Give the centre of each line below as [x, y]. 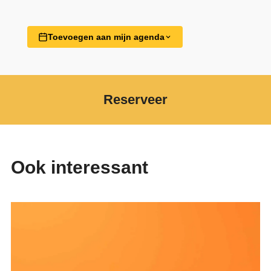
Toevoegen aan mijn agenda [106, 37]
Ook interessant [79, 168]
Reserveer [135, 99]
